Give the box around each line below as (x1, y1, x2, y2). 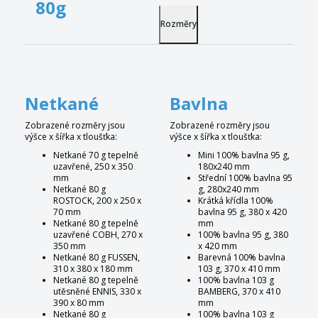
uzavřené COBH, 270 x (53, 229, 143, 241)
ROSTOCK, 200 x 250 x (53, 194, 141, 207)
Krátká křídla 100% (198, 194, 273, 207)
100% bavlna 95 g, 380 (198, 229, 288, 241)
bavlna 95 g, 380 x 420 (198, 206, 287, 219)
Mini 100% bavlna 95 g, (198, 149, 290, 162)
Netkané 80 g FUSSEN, (53, 251, 140, 264)
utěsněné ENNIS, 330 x (53, 285, 141, 298)
